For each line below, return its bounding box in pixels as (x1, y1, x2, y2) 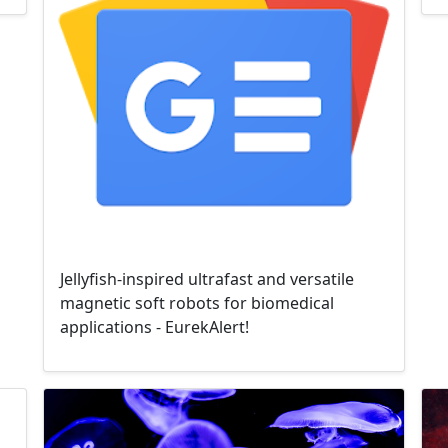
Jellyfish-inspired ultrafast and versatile (60, 267, 355, 290)
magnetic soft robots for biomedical (60, 291, 335, 314)
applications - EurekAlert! (60, 315, 250, 338)
